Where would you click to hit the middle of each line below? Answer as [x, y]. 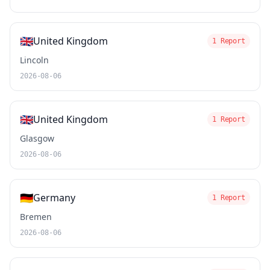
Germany [54, 198]
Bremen [36, 217]
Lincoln [34, 60]
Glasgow [37, 138]
